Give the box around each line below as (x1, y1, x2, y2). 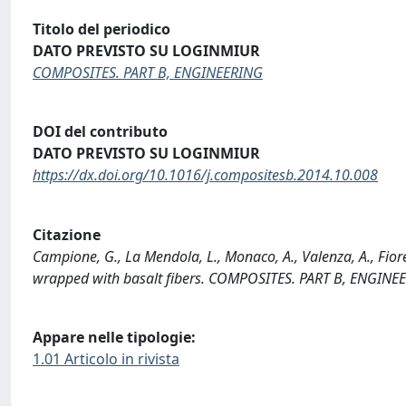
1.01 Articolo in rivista (33, 349, 179, 370)
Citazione (33, 224, 101, 245)
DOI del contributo (33, 121, 168, 142)
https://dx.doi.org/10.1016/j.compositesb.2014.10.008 (33, 165, 378, 186)
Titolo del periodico (33, 18, 170, 39)
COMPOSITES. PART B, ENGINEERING (33, 62, 263, 82)
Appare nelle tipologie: (33, 327, 196, 348)
